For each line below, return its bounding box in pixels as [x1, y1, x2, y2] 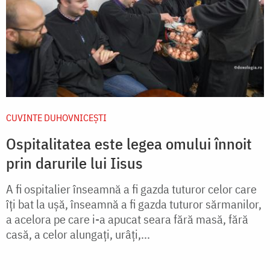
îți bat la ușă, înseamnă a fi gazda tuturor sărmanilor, [6, 196, 262, 213]
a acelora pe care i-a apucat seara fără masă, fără [6, 211, 248, 228]
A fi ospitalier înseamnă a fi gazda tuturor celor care [6, 181, 257, 198]
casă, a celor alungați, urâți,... [6, 226, 150, 243]
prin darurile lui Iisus [6, 152, 143, 174]
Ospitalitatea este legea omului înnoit [6, 133, 252, 154]
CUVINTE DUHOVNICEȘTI [6, 111, 107, 124]
